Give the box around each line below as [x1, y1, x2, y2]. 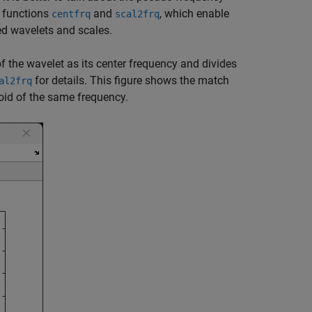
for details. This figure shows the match [32, 74, 229, 87]
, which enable [159, 7, 229, 20]
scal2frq [115, 8, 159, 19]
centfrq [52, 8, 91, 19]
